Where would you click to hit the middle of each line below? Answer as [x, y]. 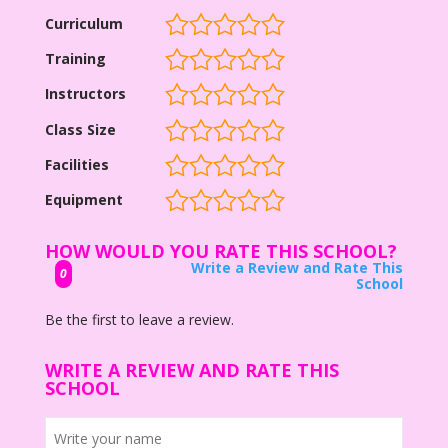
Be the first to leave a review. [139, 319]
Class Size [80, 129]
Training [75, 58]
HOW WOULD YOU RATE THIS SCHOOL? [220, 251]
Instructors [85, 94]
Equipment [83, 199]
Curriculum [83, 23]
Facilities [76, 164]
